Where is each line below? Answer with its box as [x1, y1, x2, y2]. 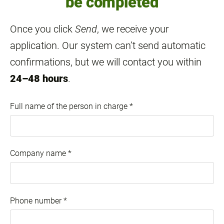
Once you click [10, 23, 75, 35]
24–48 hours [10, 72, 68, 84]
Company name [10, 148, 68, 158]
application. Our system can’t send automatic [10, 39, 205, 51]
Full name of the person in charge [10, 101, 129, 111]
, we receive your [97, 23, 169, 35]
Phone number [10, 195, 63, 205]
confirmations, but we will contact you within [10, 56, 201, 68]
